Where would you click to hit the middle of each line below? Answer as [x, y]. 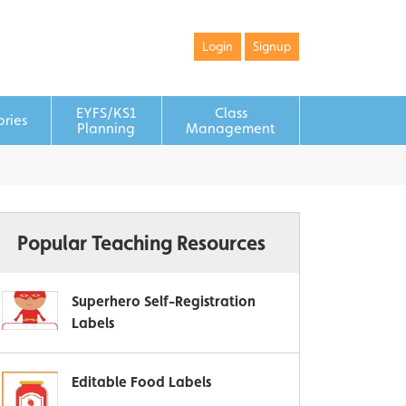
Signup [272, 46]
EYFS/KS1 [106, 113]
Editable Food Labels [141, 382]
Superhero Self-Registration [164, 301]
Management [231, 128]
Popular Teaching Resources [141, 243]
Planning [106, 128]
